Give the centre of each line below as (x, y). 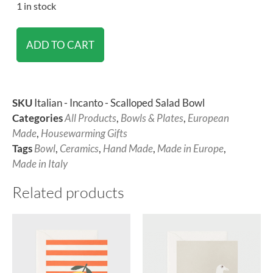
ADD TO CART (60, 45)
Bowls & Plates (152, 118)
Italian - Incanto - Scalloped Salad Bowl (119, 103)
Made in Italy (40, 164)
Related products (68, 193)
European (208, 118)
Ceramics (79, 149)
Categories (37, 118)
